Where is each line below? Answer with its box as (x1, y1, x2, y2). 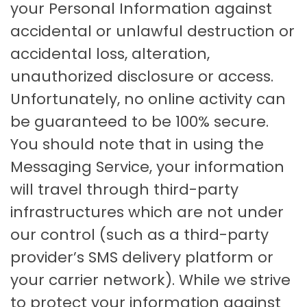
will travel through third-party (10, 179, 238, 201)
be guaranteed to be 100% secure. (10, 111, 269, 133)
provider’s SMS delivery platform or (10, 247, 273, 269)
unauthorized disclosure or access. (10, 66, 273, 88)
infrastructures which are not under (10, 201, 284, 223)
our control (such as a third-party (10, 224, 269, 246)
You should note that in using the (10, 134, 264, 156)
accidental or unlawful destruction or (10, 21, 295, 42)
